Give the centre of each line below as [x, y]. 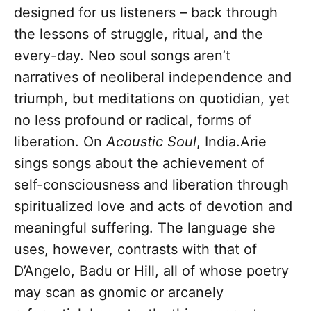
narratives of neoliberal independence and [153, 77]
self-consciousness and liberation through [151, 185]
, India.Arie [232, 142]
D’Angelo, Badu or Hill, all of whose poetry [151, 271]
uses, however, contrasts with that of [135, 250]
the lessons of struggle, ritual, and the [138, 34]
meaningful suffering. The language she [145, 228]
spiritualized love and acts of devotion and [153, 207]
